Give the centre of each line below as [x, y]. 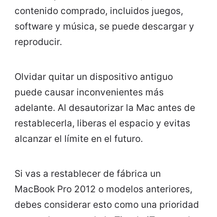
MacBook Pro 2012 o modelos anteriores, [103, 189]
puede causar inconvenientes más [89, 93]
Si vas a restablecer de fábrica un [88, 174]
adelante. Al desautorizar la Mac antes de [105, 108]
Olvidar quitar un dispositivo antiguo [94, 77]
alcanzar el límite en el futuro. [79, 139]
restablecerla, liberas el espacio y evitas [102, 124]
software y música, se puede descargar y [104, 27]
